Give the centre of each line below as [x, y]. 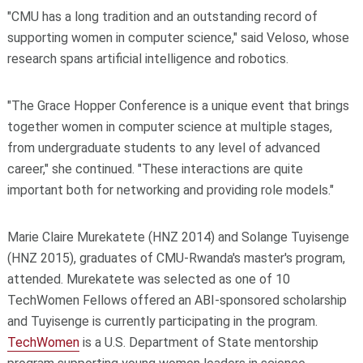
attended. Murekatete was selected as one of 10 [148, 279]
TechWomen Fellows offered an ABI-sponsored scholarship [177, 300]
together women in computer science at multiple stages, [169, 126]
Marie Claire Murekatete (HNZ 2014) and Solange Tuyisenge [178, 237]
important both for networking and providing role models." [170, 190]
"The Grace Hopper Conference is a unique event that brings [178, 105]
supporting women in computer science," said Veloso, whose [178, 37]
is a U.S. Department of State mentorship [199, 342]
